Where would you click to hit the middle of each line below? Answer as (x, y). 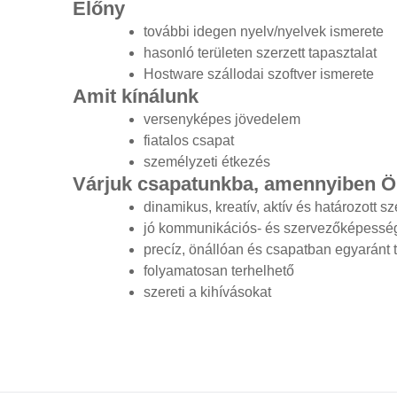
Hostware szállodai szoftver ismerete (259, 74)
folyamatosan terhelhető (219, 271)
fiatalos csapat (189, 141)
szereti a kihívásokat (207, 292)
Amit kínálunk (136, 97)
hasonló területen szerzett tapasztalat (260, 53)
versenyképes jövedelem (222, 120)
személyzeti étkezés (207, 162)
